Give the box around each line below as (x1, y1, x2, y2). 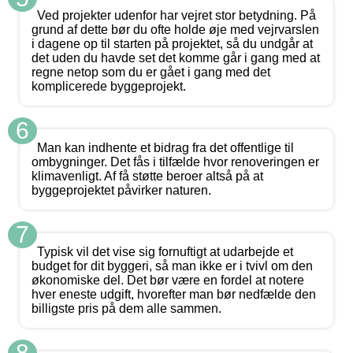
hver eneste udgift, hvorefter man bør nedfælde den (32, 288, 316, 302)
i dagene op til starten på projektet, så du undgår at (32, 37, 313, 51)
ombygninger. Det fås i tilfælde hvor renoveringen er (32, 155, 319, 169)
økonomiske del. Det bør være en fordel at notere (32, 273, 304, 288)
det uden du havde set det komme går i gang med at (32, 51, 320, 65)
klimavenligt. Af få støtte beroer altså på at (32, 169, 263, 184)
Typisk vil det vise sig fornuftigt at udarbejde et (37, 245, 293, 259)
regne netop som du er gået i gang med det (32, 65, 270, 80)
